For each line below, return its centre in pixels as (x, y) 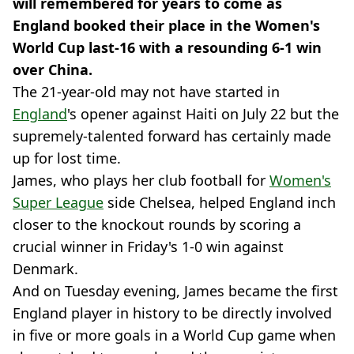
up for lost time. (67, 158)
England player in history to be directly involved (172, 313)
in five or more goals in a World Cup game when (174, 335)
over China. (53, 70)
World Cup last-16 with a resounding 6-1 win (167, 47)
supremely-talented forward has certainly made (172, 136)
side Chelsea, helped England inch (220, 202)
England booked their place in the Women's (166, 25)
